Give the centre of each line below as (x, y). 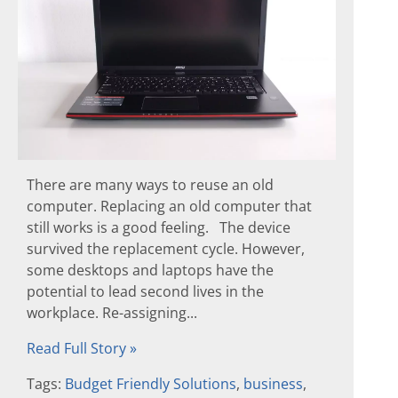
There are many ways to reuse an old (150, 185)
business (273, 384)
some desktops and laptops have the (150, 271)
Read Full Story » (82, 349)
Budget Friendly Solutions (151, 384)
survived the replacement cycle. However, (166, 249)
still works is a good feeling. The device (159, 228)
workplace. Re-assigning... (112, 313)
